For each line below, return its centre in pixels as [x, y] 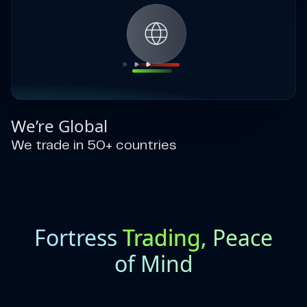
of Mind [153, 263]
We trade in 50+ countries [94, 146]
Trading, [165, 237]
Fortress [78, 237]
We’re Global [59, 126]
